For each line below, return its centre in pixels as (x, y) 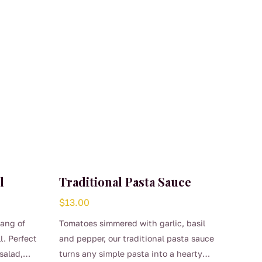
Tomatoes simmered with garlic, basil (132, 223)
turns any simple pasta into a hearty (130, 253)
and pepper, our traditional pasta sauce (136, 238)
